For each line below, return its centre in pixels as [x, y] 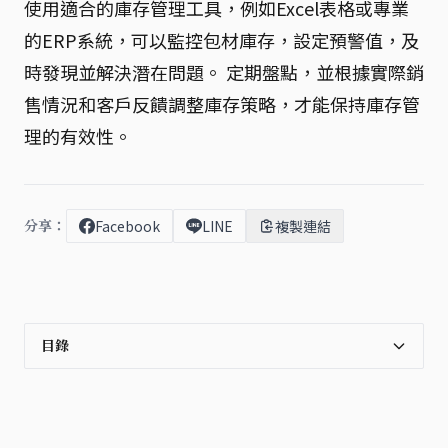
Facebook [127, 226]
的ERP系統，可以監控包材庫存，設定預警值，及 [221, 40]
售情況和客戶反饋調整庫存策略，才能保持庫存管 [222, 104]
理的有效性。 [78, 136]
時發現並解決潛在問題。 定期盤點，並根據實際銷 [224, 72]
